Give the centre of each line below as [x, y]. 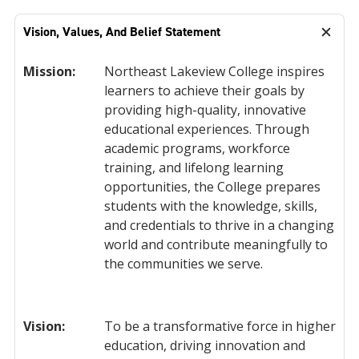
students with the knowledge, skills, [211, 206]
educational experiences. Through [207, 129]
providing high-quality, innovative [205, 110]
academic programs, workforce [197, 148]
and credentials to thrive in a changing [219, 225]
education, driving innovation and [205, 345]
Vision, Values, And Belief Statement [122, 32]
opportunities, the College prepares [212, 187]
